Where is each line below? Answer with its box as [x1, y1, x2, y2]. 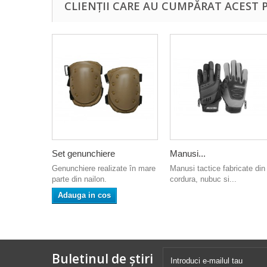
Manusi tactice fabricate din [170, 164, 265, 173]
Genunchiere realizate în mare [52, 164, 156, 173]
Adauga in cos [58, 191, 111, 200]
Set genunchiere [52, 148, 115, 159]
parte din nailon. [52, 175, 107, 184]
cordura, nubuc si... [170, 175, 237, 184]
